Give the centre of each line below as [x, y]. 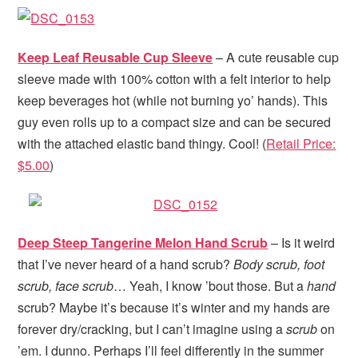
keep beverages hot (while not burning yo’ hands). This [173, 100]
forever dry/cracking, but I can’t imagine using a [152, 329]
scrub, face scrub [66, 286]
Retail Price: [301, 143]
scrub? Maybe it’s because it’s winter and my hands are [174, 308]
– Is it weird [302, 243]
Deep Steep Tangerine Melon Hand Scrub [143, 243]
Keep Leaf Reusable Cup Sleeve [115, 57]
